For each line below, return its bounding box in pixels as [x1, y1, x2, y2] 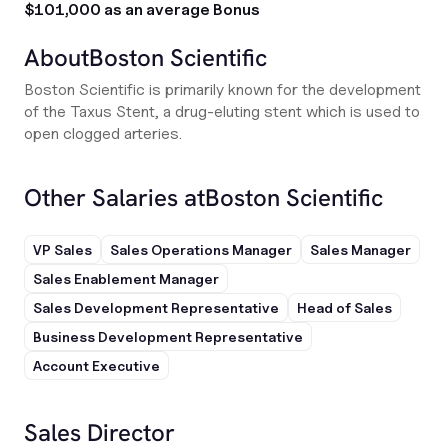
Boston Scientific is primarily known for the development [24, 80, 421, 99]
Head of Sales [297, 299, 392, 316]
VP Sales [33, 241, 92, 258]
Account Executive [33, 357, 160, 374]
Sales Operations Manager [110, 241, 292, 258]
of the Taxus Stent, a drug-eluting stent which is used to [24, 102, 420, 121]
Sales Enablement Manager [33, 270, 219, 287]
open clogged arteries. [24, 124, 182, 143]
